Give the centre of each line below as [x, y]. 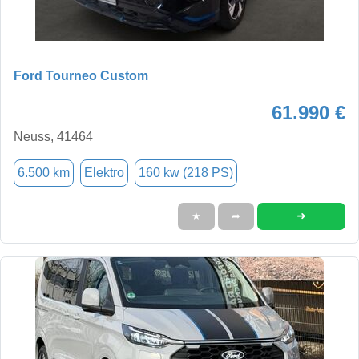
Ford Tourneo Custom [81, 75]
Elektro [104, 172]
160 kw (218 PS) [186, 172]
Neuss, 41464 [53, 136]
